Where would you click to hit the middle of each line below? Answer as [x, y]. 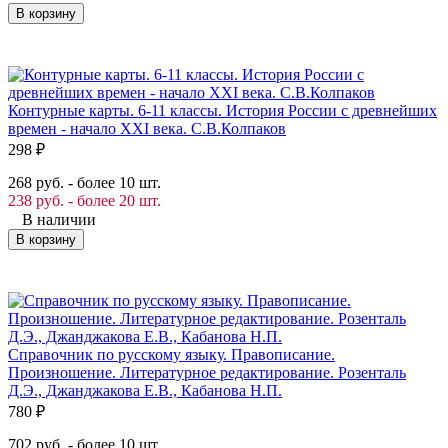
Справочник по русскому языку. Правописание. [171, 354]
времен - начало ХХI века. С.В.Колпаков [147, 128]
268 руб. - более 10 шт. [84, 182]
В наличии [59, 219]
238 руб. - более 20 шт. [84, 200]
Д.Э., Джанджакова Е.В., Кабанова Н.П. [145, 390]
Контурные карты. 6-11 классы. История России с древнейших [222, 110]
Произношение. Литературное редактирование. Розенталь [207, 372]
